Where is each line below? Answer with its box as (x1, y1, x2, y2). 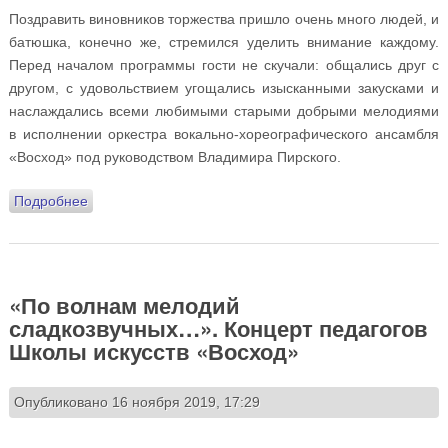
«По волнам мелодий (8, 288, 240, 321)
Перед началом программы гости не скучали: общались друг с (8, 56, 440, 73)
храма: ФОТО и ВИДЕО (87, 215, 242, 232)
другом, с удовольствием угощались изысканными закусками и (8, 79, 440, 96)
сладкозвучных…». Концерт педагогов (8, 311, 428, 344)
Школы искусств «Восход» (8, 334, 299, 367)
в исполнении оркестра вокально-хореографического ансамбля (8, 125, 440, 142)
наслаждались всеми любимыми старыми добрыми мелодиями (8, 102, 440, 119)
